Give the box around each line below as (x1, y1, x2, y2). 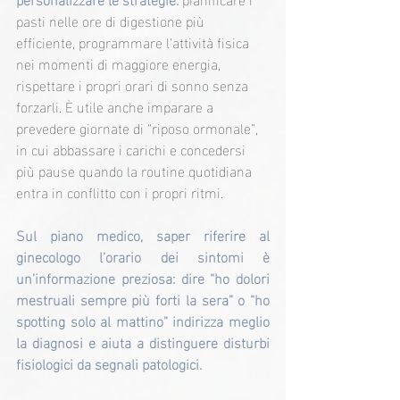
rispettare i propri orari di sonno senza (16, 71, 252, 98)
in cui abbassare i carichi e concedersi (16, 136, 249, 162)
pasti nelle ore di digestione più (16, 7, 208, 34)
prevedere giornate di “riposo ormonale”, (16, 114, 262, 141)
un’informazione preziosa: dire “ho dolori (16, 264, 270, 291)
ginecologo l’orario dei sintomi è (16, 243, 270, 270)
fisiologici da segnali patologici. (16, 350, 202, 377)
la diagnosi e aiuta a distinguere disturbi (16, 329, 270, 355)
